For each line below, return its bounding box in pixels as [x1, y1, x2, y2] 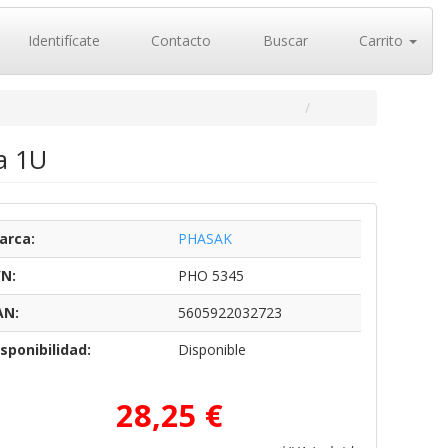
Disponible [177, 340, 246, 359]
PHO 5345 [177, 266, 244, 285]
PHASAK [177, 229, 232, 248]
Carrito [355, 31, 407, 50]
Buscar [258, 31, 308, 50]
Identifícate [23, 31, 100, 50]
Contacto [147, 31, 211, 50]
